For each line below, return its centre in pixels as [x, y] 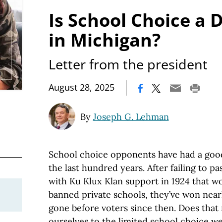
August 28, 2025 [82, 87]
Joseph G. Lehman [131, 116]
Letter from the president [128, 64]
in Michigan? [105, 40]
